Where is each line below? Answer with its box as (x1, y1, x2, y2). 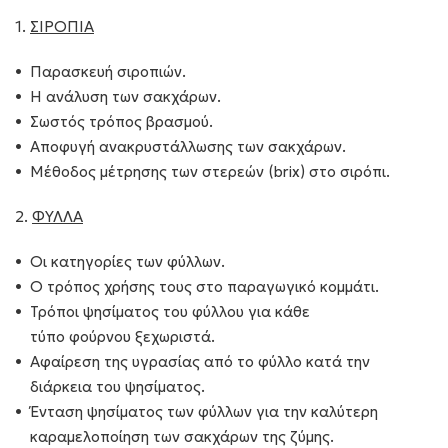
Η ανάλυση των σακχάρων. (30, 87, 221, 106)
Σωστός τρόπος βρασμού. (30, 112, 213, 131)
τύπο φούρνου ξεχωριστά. (30, 327, 215, 346)
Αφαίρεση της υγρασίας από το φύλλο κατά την (30, 352, 370, 371)
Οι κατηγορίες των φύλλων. (30, 252, 225, 271)
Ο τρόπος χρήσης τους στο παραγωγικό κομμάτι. (30, 277, 379, 296)
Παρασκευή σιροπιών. (30, 62, 186, 81)
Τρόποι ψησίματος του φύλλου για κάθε (30, 302, 310, 321)
